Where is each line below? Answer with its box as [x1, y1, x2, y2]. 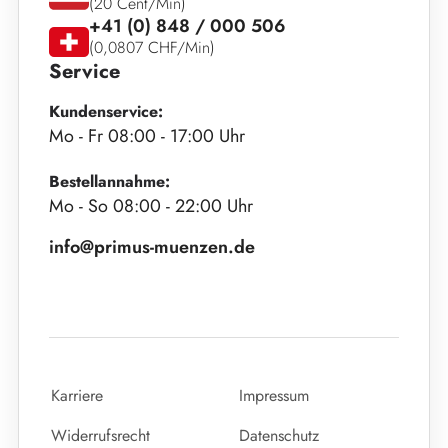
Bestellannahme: [49, 170, 170, 193]
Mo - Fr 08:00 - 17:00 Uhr [49, 123, 245, 149]
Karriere [51, 384, 103, 407]
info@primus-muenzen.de [49, 234, 255, 260]
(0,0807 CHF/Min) [89, 36, 215, 59]
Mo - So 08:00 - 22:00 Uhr [49, 193, 253, 219]
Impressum [239, 384, 309, 407]
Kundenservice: [49, 100, 163, 123]
